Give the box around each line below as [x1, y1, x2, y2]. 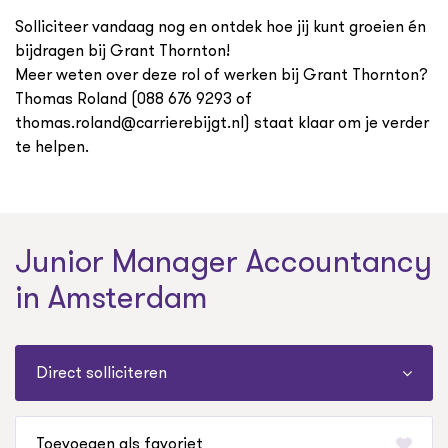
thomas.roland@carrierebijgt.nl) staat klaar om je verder [15, 111, 429, 135]
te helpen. [15, 135, 89, 159]
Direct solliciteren [36, 361, 167, 385]
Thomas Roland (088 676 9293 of [15, 87, 252, 111]
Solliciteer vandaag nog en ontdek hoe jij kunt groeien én [15, 15, 426, 39]
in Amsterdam [15, 274, 208, 321]
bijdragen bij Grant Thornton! [15, 39, 234, 63]
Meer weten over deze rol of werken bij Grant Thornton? [15, 63, 428, 87]
